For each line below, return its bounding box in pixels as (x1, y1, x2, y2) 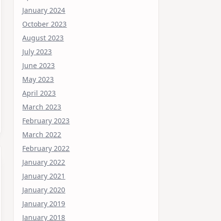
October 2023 (22, 19, 67, 29)
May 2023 (22, 74, 54, 84)
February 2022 (22, 143, 70, 153)
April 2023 (22, 88, 56, 98)
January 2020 (22, 184, 66, 194)
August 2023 (22, 33, 64, 42)
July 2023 (22, 46, 52, 56)
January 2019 (22, 198, 66, 208)
